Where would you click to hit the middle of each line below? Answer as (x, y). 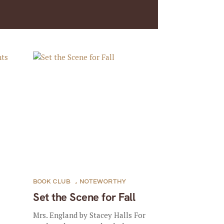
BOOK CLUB (52, 182)
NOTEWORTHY (103, 182)
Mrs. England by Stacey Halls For (89, 215)
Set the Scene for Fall (84, 197)
